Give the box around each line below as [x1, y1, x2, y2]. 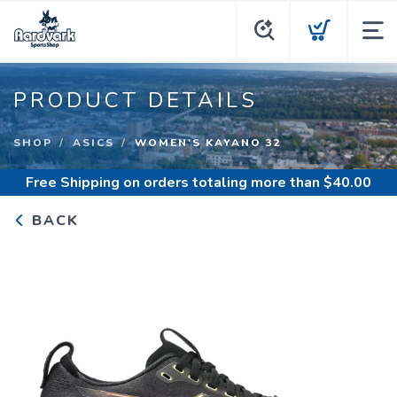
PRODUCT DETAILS [13, 86, 258, 114]
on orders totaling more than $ [120, 173, 332, 192]
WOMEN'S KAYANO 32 [135, 136, 282, 150]
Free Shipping [26, 173, 120, 192]
